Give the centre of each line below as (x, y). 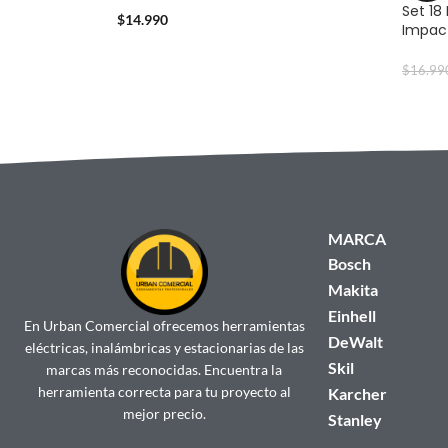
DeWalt (356, 341)
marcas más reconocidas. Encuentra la (164, 370)
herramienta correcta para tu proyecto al (164, 392)
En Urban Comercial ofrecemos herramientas (164, 326)
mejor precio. (164, 414)
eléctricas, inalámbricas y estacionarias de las (164, 348)
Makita (353, 289)
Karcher (358, 393)
